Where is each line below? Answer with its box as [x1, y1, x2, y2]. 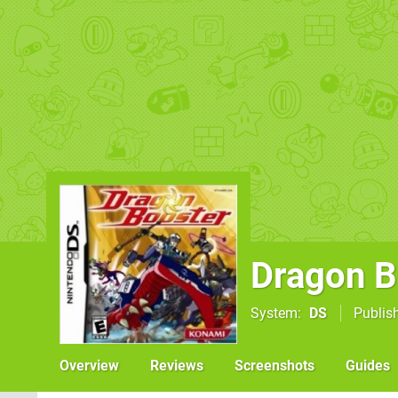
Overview [60, 357, 119, 374]
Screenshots [235, 357, 314, 374]
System [251, 305, 298, 322]
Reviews [150, 357, 203, 374]
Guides [346, 357, 390, 374]
